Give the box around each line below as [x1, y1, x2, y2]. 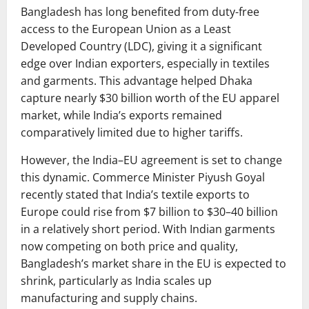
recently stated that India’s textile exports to [21, 187, 250, 203]
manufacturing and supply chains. [21, 290, 197, 306]
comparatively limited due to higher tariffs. [21, 125, 243, 141]
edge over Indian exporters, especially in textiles [21, 56, 270, 72]
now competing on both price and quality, [21, 239, 238, 255]
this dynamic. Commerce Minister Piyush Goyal [21, 170, 265, 186]
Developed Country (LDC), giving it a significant [21, 39, 262, 54]
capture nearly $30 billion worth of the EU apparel [21, 90, 279, 106]
